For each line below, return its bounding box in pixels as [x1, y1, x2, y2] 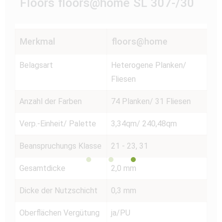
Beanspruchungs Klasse [19, 141, 102, 151]
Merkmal [20, 36, 55, 47]
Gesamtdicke [19, 163, 65, 173]
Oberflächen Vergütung [19, 208, 100, 218]
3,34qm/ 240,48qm [111, 118, 177, 128]
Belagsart [19, 60, 53, 70]
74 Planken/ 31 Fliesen [111, 96, 191, 106]
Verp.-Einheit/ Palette [19, 118, 96, 128]
